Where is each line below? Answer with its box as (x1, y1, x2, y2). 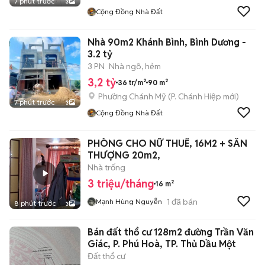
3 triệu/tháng (88, 177, 154, 190)
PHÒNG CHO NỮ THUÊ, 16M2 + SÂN (88, 137, 247, 150)
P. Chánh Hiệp (171, 91, 221, 102)
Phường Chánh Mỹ (98, 91, 166, 102)
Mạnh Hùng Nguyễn (96, 197, 162, 206)
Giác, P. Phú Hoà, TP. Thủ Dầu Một (88, 238, 236, 250)
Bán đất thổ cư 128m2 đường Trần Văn (88, 226, 254, 238)
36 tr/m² (118, 77, 146, 87)
